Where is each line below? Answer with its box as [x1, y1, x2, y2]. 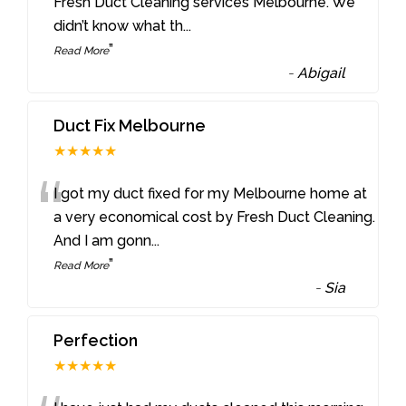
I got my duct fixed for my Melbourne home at [53, 184, 368, 202]
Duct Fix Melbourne [53, 115, 207, 135]
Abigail [297, 64, 346, 82]
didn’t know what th [53, 17, 184, 35]
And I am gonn [53, 231, 152, 249]
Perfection [53, 330, 139, 350]
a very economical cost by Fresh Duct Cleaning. [53, 208, 376, 226]
